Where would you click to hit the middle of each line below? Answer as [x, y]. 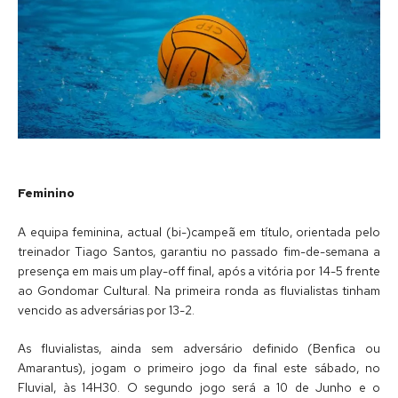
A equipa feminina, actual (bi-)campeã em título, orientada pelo [199, 231]
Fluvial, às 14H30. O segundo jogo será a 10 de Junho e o [199, 388]
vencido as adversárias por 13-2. [106, 310]
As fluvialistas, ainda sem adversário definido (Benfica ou [199, 349]
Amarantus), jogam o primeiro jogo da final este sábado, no [199, 368]
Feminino [46, 192]
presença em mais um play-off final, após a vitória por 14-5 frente [199, 271]
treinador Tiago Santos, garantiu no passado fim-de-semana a [199, 251]
